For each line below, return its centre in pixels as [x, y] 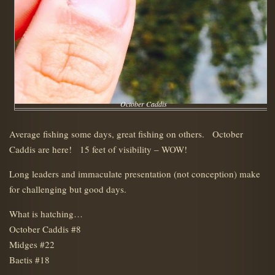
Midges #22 [32, 244]
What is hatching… [46, 214]
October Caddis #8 [45, 229]
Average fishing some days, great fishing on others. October [126, 134]
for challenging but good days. [68, 189]
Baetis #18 [29, 260]
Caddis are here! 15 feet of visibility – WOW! [98, 149]
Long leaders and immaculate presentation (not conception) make [135, 174]
